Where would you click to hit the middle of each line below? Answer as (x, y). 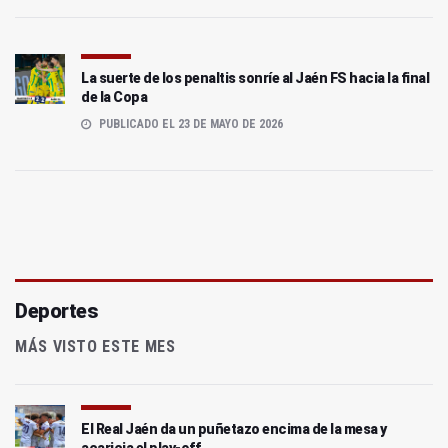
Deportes (56, 311)
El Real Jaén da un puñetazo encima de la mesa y (234, 429)
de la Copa (114, 97)
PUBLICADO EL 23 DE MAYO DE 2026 (189, 124)
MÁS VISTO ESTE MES (95, 347)
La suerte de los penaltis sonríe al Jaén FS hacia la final (255, 78)
